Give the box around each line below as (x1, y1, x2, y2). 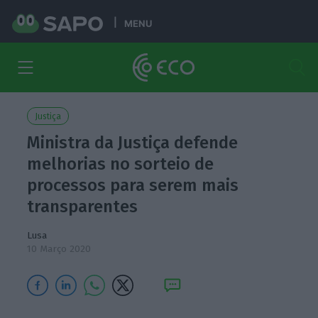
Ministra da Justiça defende (27, 133, 238, 153)
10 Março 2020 (27, 243, 92, 255)
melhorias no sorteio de (27, 154, 214, 174)
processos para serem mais (27, 175, 239, 195)
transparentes (27, 197, 138, 216)
